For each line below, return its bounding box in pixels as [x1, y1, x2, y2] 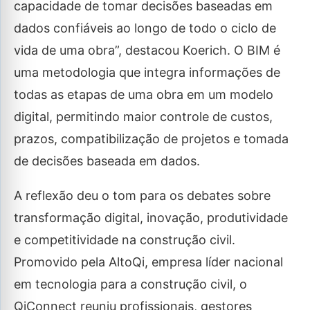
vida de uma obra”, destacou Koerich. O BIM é [14, 43, 280, 58]
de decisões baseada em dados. [14, 154, 200, 169]
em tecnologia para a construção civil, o [14, 277, 247, 292]
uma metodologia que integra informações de [14, 65, 280, 80]
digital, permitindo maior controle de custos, [14, 109, 273, 125]
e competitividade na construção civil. [14, 232, 235, 248]
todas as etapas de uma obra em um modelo [14, 87, 273, 102]
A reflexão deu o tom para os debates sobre [14, 188, 271, 203]
